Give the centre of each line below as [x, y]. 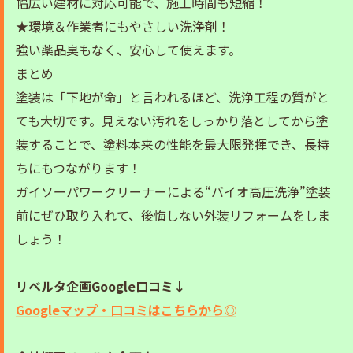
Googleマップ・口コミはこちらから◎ [126, 310]
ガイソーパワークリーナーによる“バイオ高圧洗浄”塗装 [173, 192]
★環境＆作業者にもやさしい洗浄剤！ [123, 26]
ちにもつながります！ [78, 168]
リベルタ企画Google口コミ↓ [101, 286]
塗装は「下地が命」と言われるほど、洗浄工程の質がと [173, 97]
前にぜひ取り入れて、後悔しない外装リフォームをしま [173, 216]
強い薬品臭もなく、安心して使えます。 [128, 50]
